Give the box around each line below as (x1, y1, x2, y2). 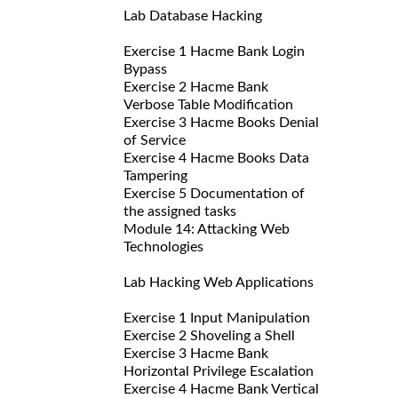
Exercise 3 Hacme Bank (123, 346, 268, 361)
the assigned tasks (123, 203, 236, 219)
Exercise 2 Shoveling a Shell (123, 328, 295, 343)
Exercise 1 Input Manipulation (123, 310, 310, 325)
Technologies (123, 239, 203, 254)
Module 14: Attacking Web (123, 221, 290, 236)
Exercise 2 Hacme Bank (123, 79, 268, 94)
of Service (123, 132, 186, 147)
